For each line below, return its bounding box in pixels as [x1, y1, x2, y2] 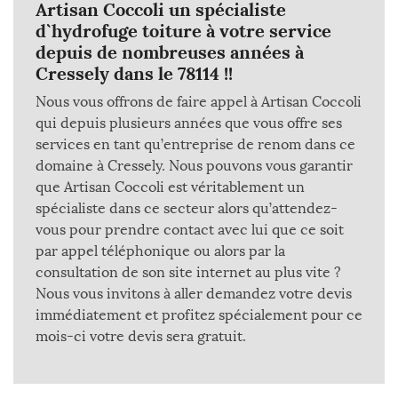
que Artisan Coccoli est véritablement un [36, 179, 305, 195]
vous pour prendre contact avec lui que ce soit [36, 221, 344, 238]
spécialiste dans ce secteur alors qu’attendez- [36, 200, 338, 217]
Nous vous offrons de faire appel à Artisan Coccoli [36, 93, 362, 110]
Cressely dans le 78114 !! [36, 62, 233, 84]
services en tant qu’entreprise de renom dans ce [36, 136, 355, 153]
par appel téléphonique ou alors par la [36, 243, 285, 259]
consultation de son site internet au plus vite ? [36, 264, 341, 281]
